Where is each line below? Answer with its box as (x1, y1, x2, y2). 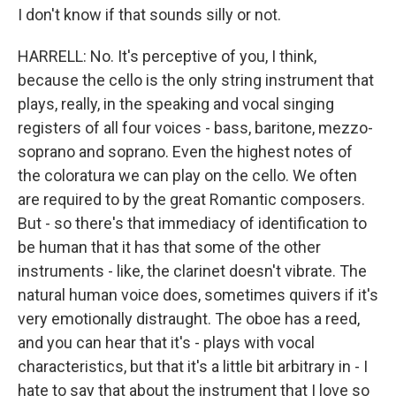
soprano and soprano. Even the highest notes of (18, 142, 353, 161)
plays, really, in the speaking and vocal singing (18, 95, 334, 113)
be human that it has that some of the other (18, 238, 321, 256)
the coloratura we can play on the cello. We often (18, 166, 357, 185)
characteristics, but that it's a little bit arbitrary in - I (18, 357, 368, 376)
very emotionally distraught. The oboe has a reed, (18, 309, 360, 328)
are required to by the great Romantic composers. (18, 190, 365, 209)
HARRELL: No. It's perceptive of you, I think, (18, 47, 316, 65)
